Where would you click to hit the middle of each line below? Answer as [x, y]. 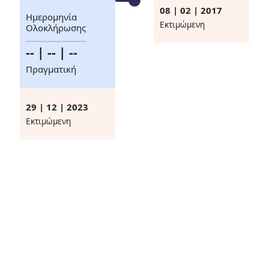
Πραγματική [51, 69]
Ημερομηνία [52, 17]
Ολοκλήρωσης [56, 28]
